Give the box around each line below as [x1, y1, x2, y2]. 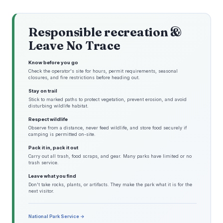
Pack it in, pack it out [28, 145, 78, 151]
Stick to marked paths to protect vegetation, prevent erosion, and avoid [28, 97, 187, 103]
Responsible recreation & [28, 25, 182, 40]
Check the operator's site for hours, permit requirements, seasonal [28, 68, 178, 74]
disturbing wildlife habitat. [28, 103, 89, 109]
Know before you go [28, 60, 78, 66]
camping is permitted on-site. [28, 131, 96, 137]
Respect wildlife [28, 116, 68, 122]
